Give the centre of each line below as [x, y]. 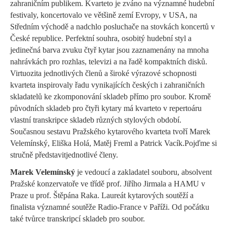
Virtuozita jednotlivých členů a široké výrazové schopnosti [103, 73]
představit [50, 155]
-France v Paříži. [144, 207]
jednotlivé [83, 155]
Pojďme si [201, 143]
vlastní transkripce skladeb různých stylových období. [96, 120]
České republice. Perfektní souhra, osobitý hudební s [94, 38]
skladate [23, 96]
